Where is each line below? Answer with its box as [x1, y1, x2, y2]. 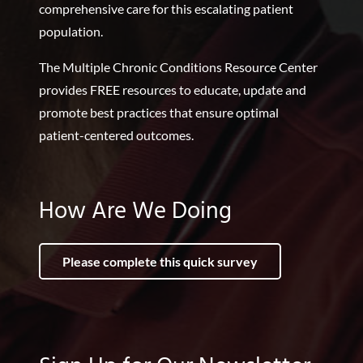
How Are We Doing [39, 194, 232, 232]
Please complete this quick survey [62, 253, 258, 269]
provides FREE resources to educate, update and [39, 82, 306, 98]
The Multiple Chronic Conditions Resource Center [39, 59, 318, 75]
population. [39, 23, 103, 40]
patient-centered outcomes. [39, 127, 194, 143]
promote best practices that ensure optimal [39, 105, 279, 121]
